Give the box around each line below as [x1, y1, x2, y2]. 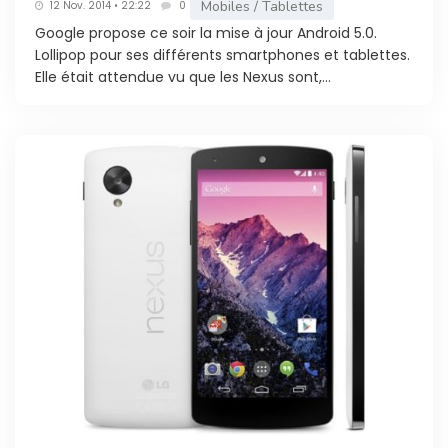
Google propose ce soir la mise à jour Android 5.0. [35, 22, 377, 43]
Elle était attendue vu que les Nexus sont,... [35, 66, 331, 87]
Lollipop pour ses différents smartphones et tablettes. [35, 44, 410, 65]
